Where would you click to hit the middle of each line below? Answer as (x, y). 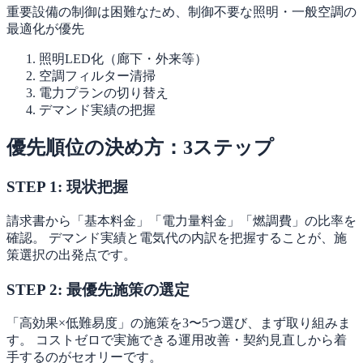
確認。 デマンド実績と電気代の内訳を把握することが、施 (177, 238)
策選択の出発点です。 (71, 255)
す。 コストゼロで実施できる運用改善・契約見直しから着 (177, 340)
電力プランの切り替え (104, 92)
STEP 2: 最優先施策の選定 (98, 289)
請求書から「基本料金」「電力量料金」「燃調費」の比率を (181, 221)
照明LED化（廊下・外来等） (123, 58)
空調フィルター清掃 (97, 75)
